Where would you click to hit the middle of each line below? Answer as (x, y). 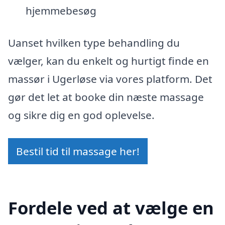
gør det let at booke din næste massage (106, 97)
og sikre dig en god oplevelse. (81, 115)
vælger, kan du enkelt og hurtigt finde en (108, 61)
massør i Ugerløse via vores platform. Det (110, 79)
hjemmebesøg (61, 11)
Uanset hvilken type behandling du (94, 42)
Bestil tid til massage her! (78, 151)
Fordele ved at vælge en (111, 208)
